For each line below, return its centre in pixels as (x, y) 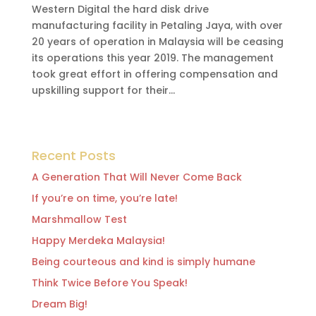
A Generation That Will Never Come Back (136, 177)
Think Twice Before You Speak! (109, 283)
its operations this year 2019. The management (152, 58)
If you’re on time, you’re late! (104, 198)
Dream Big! (59, 304)
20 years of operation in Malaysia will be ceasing (157, 42)
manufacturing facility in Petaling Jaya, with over (157, 25)
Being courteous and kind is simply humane (143, 262)
